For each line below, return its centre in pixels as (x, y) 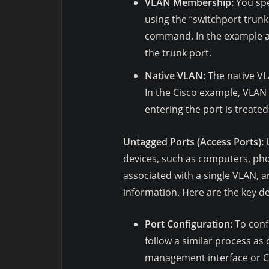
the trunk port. (178, 53)
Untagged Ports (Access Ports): (193, 141)
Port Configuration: (189, 224)
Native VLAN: (175, 76)
